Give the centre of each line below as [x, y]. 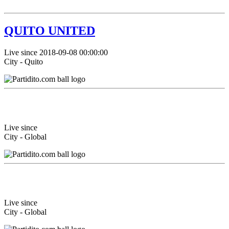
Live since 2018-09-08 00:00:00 [56, 52]
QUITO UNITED [50, 31]
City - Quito [24, 62]
